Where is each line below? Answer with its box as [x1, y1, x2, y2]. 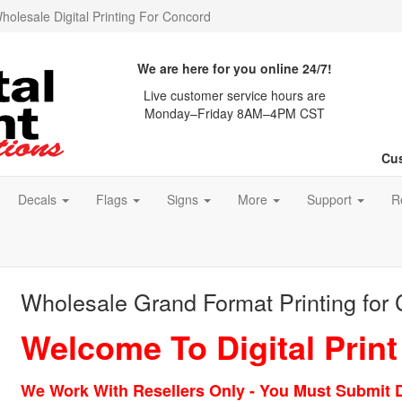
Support [307, 190, 355, 208]
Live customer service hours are [143, 86, 326, 104]
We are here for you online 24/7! [136, 59, 332, 77]
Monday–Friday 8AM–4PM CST [144, 104, 325, 122]
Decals [18, 190, 60, 208]
